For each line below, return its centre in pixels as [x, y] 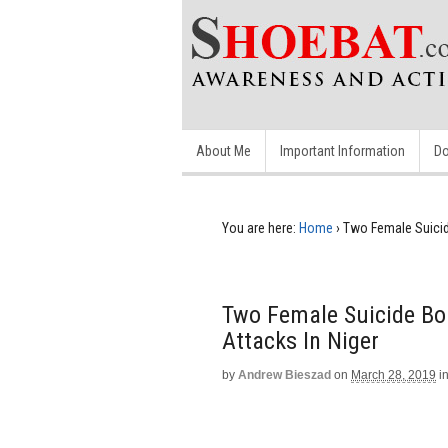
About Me [223, 151]
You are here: [259, 228]
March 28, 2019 [393, 375]
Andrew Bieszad [284, 375]
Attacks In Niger [300, 341]
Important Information [342, 151]
